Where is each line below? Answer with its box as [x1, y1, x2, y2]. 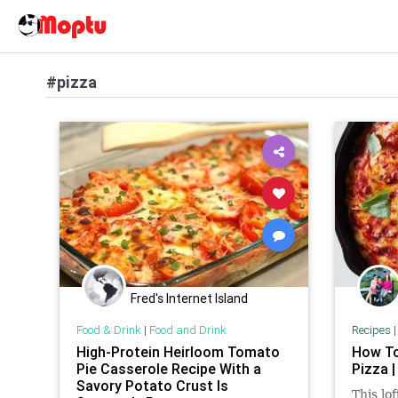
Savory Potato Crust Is [76, 376, 228, 394]
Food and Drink [148, 322, 227, 338]
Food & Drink [76, 322, 141, 338]
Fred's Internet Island [131, 291, 248, 306]
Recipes [351, 322, 391, 338]
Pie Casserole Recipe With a [76, 359, 261, 378]
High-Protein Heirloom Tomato [76, 342, 280, 361]
